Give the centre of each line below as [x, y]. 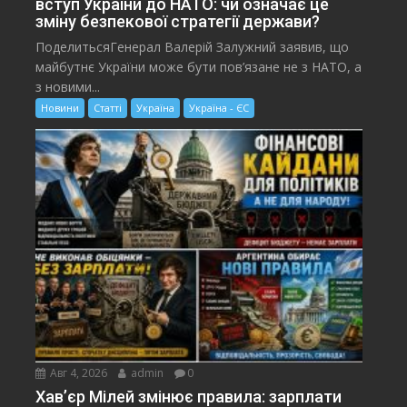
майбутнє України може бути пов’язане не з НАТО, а [199, 67]
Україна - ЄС [219, 108]
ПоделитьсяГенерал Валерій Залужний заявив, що [193, 47]
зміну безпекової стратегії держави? [178, 22]
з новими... [68, 87]
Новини [60, 108]
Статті [108, 108]
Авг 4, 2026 [78, 373]
